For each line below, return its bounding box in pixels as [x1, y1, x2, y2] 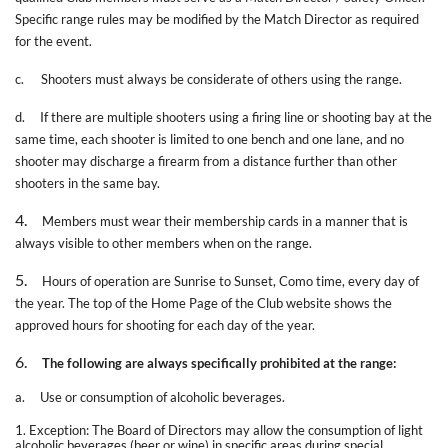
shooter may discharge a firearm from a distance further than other [15, 152, 397, 169]
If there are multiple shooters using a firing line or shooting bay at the [40, 108, 432, 125]
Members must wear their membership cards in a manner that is [42, 212, 408, 229]
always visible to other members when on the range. [15, 234, 312, 251]
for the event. [15, 32, 92, 49]
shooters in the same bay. [15, 174, 160, 191]
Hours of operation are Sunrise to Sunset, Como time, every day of [42, 272, 419, 289]
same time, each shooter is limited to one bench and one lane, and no [15, 130, 404, 147]
